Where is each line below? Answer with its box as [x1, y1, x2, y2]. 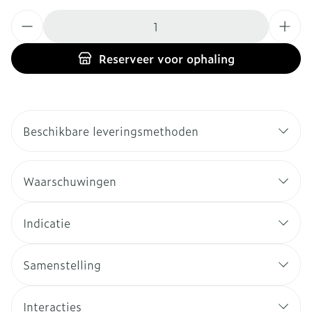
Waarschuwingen [23, 173, 116, 189]
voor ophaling [153, 50, 235, 67]
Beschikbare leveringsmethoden [23, 123, 198, 139]
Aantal [10, 8, 47, 25]
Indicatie [23, 214, 70, 231]
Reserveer [98, 50, 154, 67]
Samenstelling [23, 256, 101, 273]
